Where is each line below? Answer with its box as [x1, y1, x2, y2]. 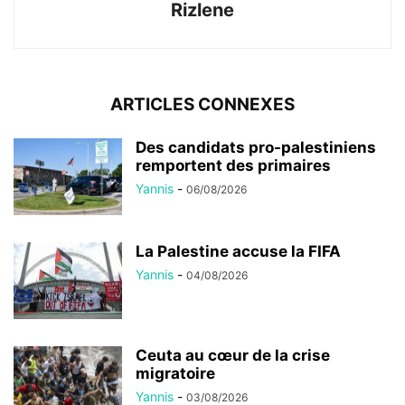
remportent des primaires [136, 156, 331, 175]
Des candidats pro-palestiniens [136, 138, 376, 157]
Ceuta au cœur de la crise [136, 346, 330, 365]
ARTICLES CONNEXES [110, 94, 295, 116]
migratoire [136, 364, 215, 383]
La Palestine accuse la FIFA [136, 242, 341, 261]
